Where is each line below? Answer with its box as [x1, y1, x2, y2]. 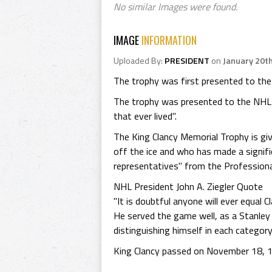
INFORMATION [141, 32, 197, 48]
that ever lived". [114, 109, 177, 123]
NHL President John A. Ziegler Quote [114, 179, 263, 194]
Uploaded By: [114, 54, 165, 67]
